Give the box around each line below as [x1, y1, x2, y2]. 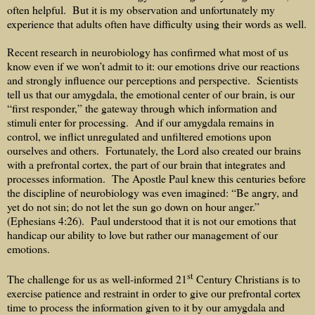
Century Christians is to [193, 271, 300, 287]
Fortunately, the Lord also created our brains [105, 142, 301, 157]
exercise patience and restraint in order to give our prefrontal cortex [7, 285, 301, 301]
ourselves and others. [7, 142, 99, 157]
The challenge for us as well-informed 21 [7, 271, 187, 287]
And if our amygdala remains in [135, 114, 274, 129]
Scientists [257, 72, 298, 87]
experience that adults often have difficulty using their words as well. [7, 15, 307, 31]
